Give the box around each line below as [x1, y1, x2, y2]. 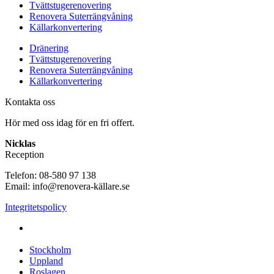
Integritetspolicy [5, 202, 67, 213]
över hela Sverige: [29, 234, 99, 245]
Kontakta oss [5, 97, 55, 108]
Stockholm [29, 245, 71, 256]
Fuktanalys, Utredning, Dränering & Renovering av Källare [29, 223, 259, 234]
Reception [5, 149, 44, 160]
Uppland [29, 256, 63, 267]
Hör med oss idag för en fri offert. [5, 117, 135, 128]
